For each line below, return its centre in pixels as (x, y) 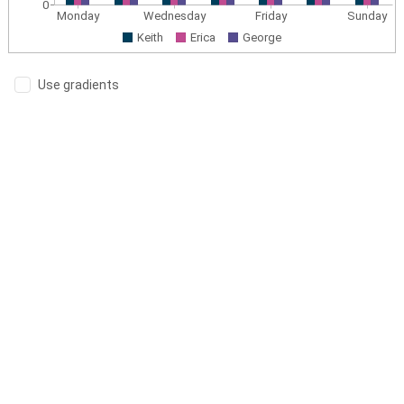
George (262, 37)
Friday (271, 16)
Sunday (367, 16)
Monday (78, 16)
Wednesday (175, 16)
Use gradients (78, 85)
